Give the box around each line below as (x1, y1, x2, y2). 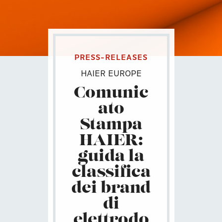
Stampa (80, 117, 142, 134)
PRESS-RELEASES (74, 54, 148, 62)
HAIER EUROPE (80, 69, 142, 79)
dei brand (71, 181, 151, 197)
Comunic (73, 86, 149, 102)
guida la (78, 149, 144, 166)
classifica (71, 165, 151, 181)
